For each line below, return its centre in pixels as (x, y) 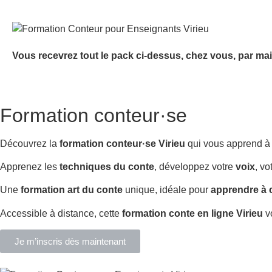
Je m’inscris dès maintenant (70, 242)
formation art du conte (72, 190)
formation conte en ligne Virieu (192, 213)
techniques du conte (107, 166)
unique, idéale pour (167, 190)
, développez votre (195, 166)
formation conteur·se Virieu (122, 143)
